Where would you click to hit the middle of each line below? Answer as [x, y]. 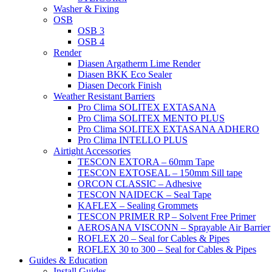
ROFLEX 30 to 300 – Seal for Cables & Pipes [167, 249]
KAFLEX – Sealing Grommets [138, 206]
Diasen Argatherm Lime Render [139, 63]
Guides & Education [68, 260]
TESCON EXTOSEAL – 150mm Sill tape [160, 173]
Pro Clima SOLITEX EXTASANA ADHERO [168, 129]
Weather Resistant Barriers [104, 96]
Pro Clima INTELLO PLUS [133, 140]
